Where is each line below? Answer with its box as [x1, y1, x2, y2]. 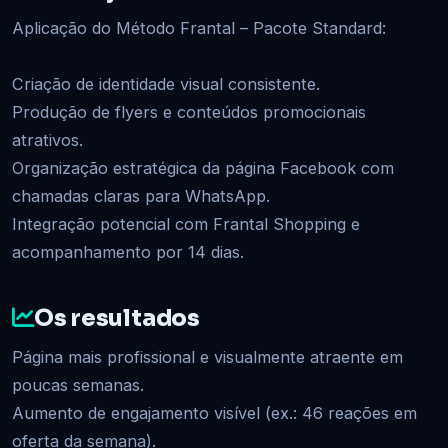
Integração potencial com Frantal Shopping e [12, 213, 360, 234]
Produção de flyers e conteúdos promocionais [12, 101, 366, 122]
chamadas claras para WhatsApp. [12, 185, 270, 206]
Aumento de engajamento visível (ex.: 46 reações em [12, 402, 417, 423]
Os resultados [33, 303, 200, 332]
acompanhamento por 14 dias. [12, 241, 244, 262]
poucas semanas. [12, 374, 144, 395]
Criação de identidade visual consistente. [12, 73, 320, 94]
